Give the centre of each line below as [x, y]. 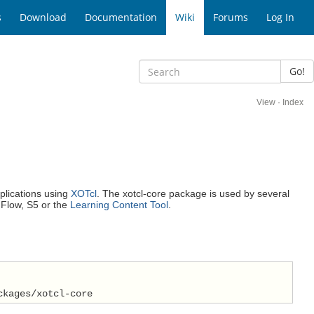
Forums [231, 17]
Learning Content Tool [119, 205]
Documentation [121, 17]
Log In [280, 17]
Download [43, 17]
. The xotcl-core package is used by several [193, 194]
